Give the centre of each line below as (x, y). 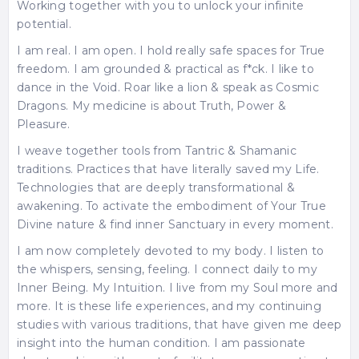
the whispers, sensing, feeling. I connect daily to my (167, 270)
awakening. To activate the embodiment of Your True (171, 206)
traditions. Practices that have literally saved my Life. (168, 169)
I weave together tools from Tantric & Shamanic (157, 151)
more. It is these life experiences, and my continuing (169, 307)
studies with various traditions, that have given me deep (179, 325)
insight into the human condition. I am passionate (161, 343)
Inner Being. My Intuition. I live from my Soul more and (177, 288)
